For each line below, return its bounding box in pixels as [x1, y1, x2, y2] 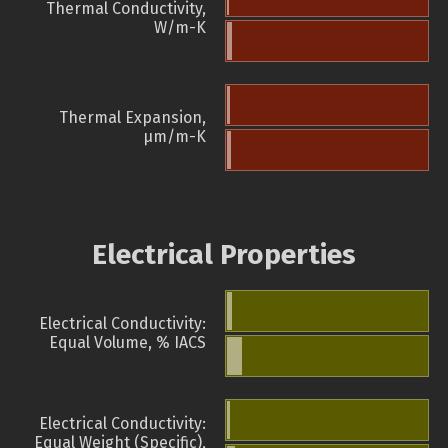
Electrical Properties [92, 238, 356, 272]
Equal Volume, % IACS [49, 333, 206, 353]
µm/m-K [143, 127, 206, 147]
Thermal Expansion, [59, 108, 206, 128]
